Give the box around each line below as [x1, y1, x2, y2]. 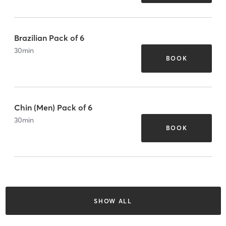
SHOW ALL [94, 197, 132, 205]
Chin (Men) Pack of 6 [14, 102, 92, 112]
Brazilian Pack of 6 [14, 32, 84, 43]
